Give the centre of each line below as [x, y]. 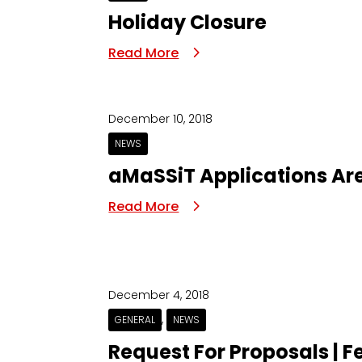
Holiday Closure [188, 23]
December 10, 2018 [161, 119]
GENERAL [135, 320]
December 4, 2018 [159, 295]
